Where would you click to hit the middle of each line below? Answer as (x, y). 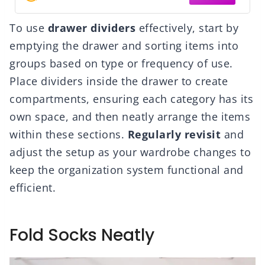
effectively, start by (187, 28)
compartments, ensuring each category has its (131, 99)
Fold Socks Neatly (82, 235)
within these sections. (69, 135)
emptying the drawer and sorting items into (124, 46)
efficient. (33, 188)
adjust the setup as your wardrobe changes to (130, 152)
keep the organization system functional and (127, 170)
